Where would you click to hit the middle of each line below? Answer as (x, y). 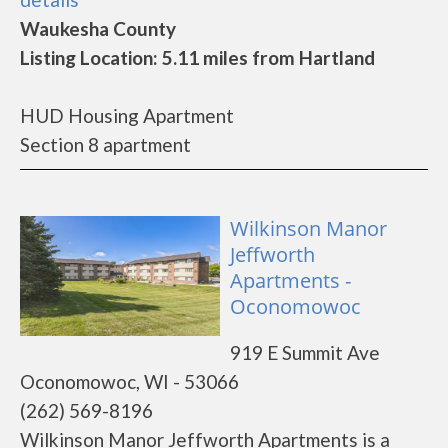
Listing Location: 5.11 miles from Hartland (197, 57)
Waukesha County (98, 28)
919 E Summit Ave (305, 352)
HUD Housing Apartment (127, 115)
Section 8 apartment (105, 144)
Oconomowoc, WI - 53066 (129, 381)
